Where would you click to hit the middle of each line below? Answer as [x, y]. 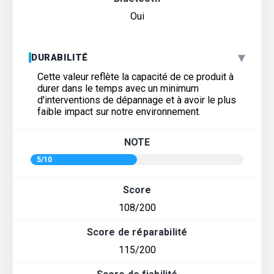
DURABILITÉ [60, 58]
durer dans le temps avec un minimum [118, 89]
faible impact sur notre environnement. [119, 112]
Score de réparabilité [137, 232]
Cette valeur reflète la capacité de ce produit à [135, 77]
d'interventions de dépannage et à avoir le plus [137, 100]
